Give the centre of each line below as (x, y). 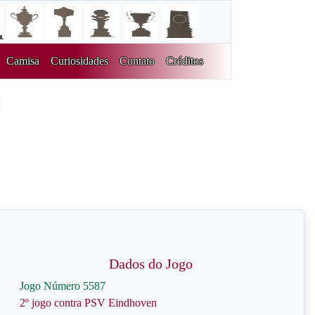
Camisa (22, 61)
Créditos (184, 61)
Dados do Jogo (150, 264)
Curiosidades (79, 61)
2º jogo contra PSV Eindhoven (88, 303)
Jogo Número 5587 (63, 286)
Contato (137, 61)
